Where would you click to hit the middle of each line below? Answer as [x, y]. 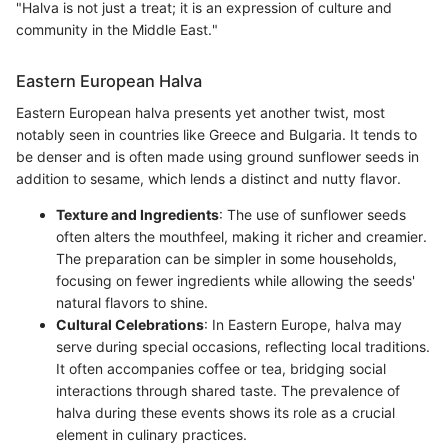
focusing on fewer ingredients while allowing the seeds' [235, 280]
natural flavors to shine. [132, 302]
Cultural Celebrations [130, 324]
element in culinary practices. [151, 434]
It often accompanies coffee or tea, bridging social [221, 368]
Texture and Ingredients [137, 214]
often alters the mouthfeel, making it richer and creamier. [241, 236]
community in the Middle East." [117, 29]
